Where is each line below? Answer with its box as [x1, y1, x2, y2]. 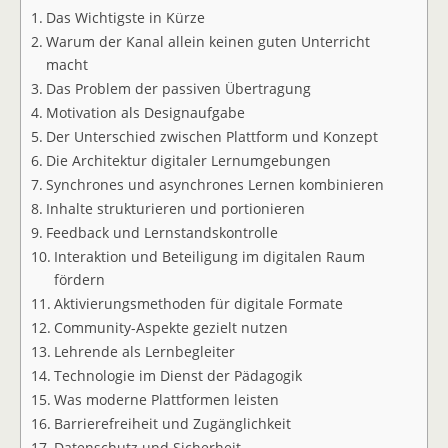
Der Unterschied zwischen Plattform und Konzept [45, 127, 378, 147]
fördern [53, 270, 105, 290]
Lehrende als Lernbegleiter [53, 342, 235, 362]
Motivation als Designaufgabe [45, 103, 245, 123]
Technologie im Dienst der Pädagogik [53, 366, 302, 386]
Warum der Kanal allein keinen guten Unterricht [45, 32, 370, 52]
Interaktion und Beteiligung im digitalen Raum [53, 247, 365, 267]
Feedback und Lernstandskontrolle [45, 223, 278, 243]
